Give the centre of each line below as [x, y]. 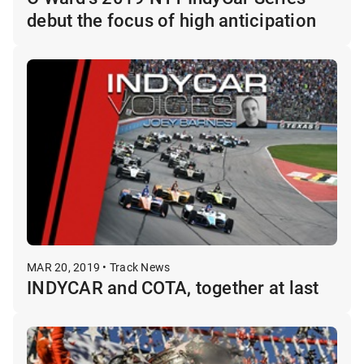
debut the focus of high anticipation [171, 19]
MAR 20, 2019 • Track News [99, 266]
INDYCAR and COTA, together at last [173, 287]
